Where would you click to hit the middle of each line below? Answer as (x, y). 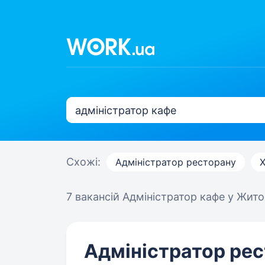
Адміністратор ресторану (176, 162)
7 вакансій (94, 197)
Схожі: (83, 162)
